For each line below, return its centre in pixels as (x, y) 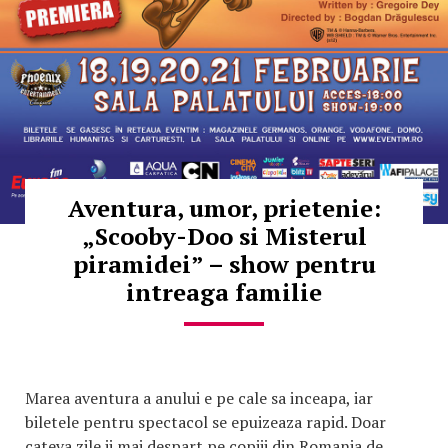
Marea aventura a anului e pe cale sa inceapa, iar (199, 398)
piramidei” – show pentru (224, 264)
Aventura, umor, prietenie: (224, 208)
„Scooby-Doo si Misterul (224, 236)
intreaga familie (224, 292)
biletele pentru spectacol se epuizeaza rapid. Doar (205, 422)
